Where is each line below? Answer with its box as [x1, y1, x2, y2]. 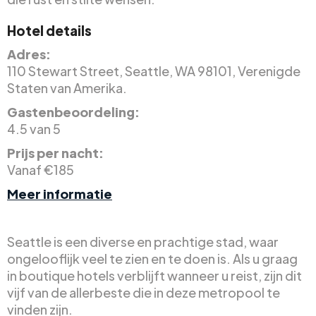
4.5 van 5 [7, 120, 61, 137]
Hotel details [7, 21, 92, 39]
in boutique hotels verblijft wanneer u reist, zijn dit [7, 267, 302, 284]
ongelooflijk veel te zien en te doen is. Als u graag [7, 250, 298, 267]
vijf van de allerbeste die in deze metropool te [7, 284, 280, 300]
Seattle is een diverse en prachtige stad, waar [7, 233, 279, 250]
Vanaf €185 [7, 161, 74, 178]
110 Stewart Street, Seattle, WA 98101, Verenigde [7, 62, 300, 79]
